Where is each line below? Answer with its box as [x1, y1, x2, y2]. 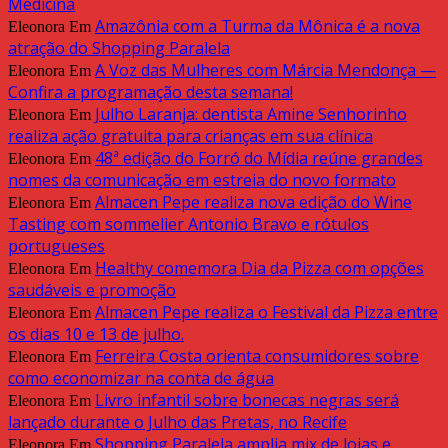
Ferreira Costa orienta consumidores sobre [95, 345, 419, 368]
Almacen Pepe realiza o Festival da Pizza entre [95, 301, 438, 324]
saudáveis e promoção [8, 279, 176, 302]
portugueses [8, 235, 105, 258]
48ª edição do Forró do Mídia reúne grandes [95, 147, 423, 170]
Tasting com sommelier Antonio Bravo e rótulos [8, 213, 369, 236]
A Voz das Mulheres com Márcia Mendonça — [95, 59, 436, 82]
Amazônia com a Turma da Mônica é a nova [95, 15, 420, 38]
